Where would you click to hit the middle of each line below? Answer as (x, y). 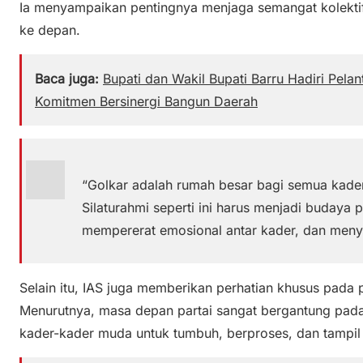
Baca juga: (67, 78)
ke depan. (50, 30)
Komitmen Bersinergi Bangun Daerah (146, 101)
